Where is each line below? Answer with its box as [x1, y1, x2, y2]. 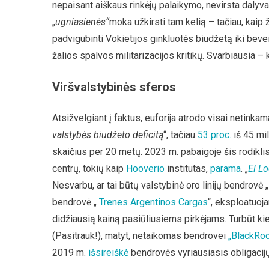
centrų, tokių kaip [52, 163, 126, 174]
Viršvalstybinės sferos [52, 80, 176, 94]
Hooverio [126, 163, 165, 174]
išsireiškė [88, 247, 131, 258]
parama [210, 163, 241, 174]
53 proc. [198, 129, 231, 141]
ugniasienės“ [55, 16, 109, 28]
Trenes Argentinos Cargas [99, 196, 208, 208]
